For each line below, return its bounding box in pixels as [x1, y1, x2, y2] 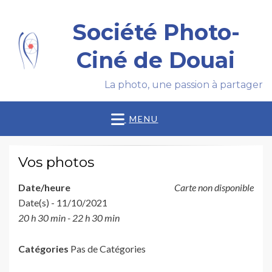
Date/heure [18, 182, 70, 194]
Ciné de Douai [76, 47, 236, 73]
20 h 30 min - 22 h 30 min [18, 212, 120, 224]
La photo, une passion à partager [104, 79, 263, 90]
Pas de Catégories [69, 243, 146, 255]
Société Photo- [72, 19, 240, 46]
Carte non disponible [174, 182, 254, 194]
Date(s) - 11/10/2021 [18, 197, 107, 209]
